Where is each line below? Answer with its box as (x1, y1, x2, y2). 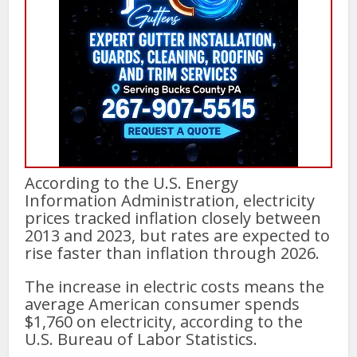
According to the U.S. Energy (25, 171, 239, 194)
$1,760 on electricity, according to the (25, 310, 304, 332)
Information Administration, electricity (25, 189, 316, 211)
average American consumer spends (25, 292, 300, 315)
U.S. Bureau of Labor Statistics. (25, 328, 258, 350)
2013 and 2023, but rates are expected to (25, 224, 331, 246)
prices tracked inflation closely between (25, 206, 322, 229)
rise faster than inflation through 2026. (25, 241, 320, 264)
